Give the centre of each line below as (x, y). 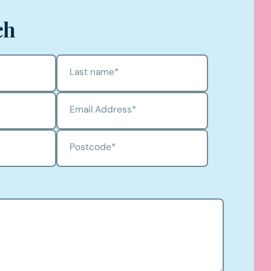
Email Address (101, 109)
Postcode (91, 147)
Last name (92, 72)
